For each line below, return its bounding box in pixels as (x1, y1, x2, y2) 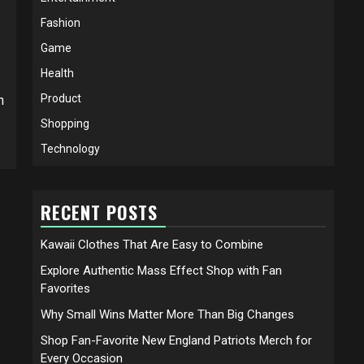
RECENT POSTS (41, 198, 158, 225)
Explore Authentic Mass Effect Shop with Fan (41, 262, 282, 278)
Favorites (41, 280, 90, 296)
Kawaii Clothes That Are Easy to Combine (41, 236, 263, 252)
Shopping (41, 116, 89, 130)
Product (41, 91, 81, 105)
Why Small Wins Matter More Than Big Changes (41, 306, 294, 322)
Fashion (41, 15, 80, 29)
